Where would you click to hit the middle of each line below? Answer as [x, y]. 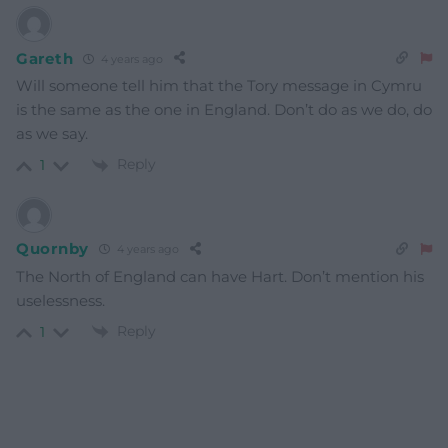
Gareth [45, 58]
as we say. [52, 134]
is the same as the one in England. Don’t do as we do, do [224, 110]
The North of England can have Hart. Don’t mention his [220, 276]
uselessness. [60, 300]
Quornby [52, 249]
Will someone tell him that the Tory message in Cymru [219, 86]
